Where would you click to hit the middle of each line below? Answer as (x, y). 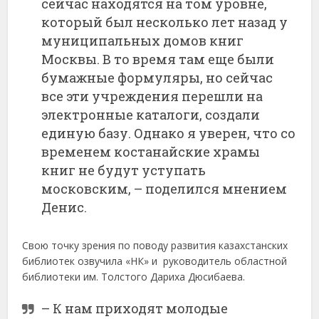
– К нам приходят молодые (135, 309)
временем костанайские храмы (151, 152)
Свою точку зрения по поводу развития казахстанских (155, 246)
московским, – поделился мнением (164, 189)
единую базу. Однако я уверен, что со (169, 134)
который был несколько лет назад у (165, 22)
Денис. (64, 208)
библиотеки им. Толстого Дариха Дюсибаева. (134, 277)
